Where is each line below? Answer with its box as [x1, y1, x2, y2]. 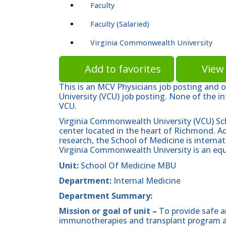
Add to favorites [85, 62, 161, 76]
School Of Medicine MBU [79, 159, 176, 171]
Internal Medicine [111, 175, 181, 186]
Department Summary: [59, 190, 152, 201]
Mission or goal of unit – [59, 205, 159, 217]
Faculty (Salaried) [90, 19, 149, 29]
